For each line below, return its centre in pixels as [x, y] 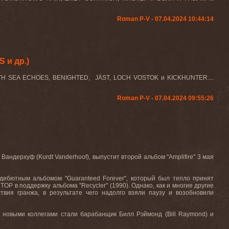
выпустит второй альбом [130, 157]
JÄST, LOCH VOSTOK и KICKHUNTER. [152, 78]
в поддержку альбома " [48, 186]
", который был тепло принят [169, 178]
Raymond [192, 214]
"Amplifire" [181, 157]
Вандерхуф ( [20, 157]
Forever [114, 178]
